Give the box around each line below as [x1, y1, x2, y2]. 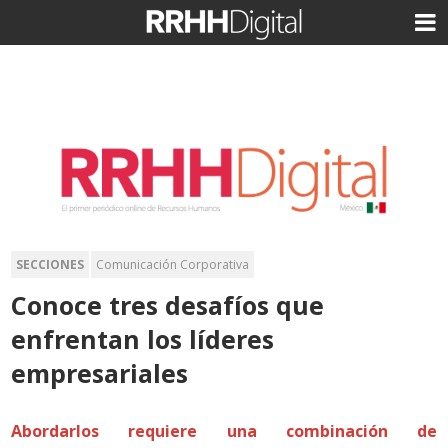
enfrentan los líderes [11, 321, 275, 356]
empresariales [11, 355, 189, 390]
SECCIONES [16, 255, 85, 273]
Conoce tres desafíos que [11, 287, 325, 322]
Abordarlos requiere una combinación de [11, 419, 437, 442]
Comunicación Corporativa [96, 255, 250, 273]
